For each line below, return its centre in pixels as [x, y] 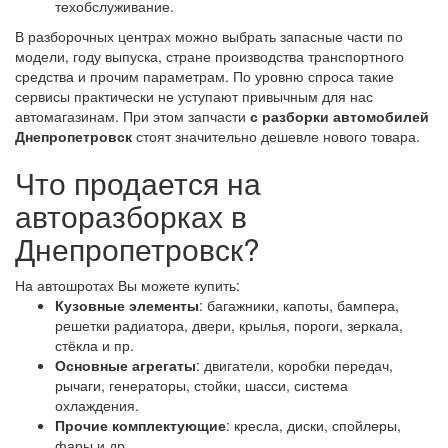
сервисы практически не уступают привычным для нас [194, 96]
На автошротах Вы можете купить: [127, 285]
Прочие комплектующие [140, 425]
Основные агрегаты [125, 365]
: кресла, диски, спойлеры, [313, 425]
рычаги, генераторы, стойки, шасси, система [201, 385]
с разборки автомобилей [339, 116]
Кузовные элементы [127, 305]
